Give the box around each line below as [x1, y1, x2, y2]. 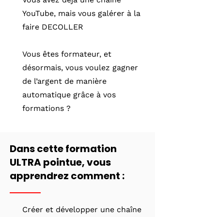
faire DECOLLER [22, 22, 83, 31]
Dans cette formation [10, 142, 117, 155]
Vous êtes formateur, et [22, 49, 111, 59]
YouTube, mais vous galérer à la [22, 9, 140, 18]
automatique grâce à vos [22, 90, 116, 99]
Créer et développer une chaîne [22, 205, 141, 214]
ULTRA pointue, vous [10, 155, 111, 169]
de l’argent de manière [22, 77, 107, 86]
